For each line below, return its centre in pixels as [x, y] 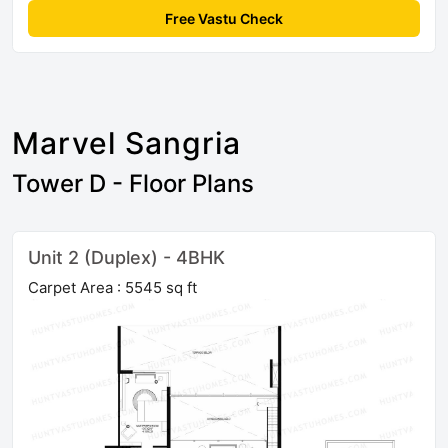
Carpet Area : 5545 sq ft [112, 288]
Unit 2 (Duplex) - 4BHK [126, 258]
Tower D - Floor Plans [133, 184]
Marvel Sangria [126, 143]
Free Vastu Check [224, 19]
